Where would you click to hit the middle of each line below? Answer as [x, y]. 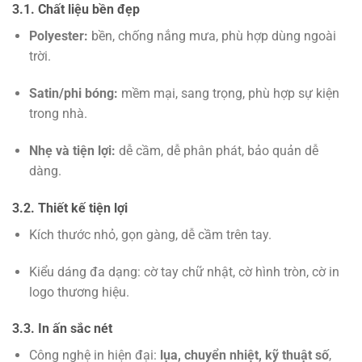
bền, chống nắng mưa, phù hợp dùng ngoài [212, 36]
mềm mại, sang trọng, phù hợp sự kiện [228, 94]
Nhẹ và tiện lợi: [72, 151]
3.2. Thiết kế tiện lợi [70, 208]
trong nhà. [58, 114]
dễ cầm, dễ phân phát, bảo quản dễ [217, 151]
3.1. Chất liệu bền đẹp [76, 10]
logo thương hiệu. [79, 292]
